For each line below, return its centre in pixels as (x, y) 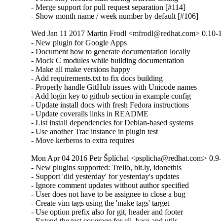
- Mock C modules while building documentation (108, 61)
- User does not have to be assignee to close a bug (109, 194)
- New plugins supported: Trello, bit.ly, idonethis (107, 167)
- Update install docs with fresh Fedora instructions (110, 105)
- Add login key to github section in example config (111, 96)
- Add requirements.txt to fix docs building (97, 78)
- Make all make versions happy (81, 70)
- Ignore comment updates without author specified (110, 185)
